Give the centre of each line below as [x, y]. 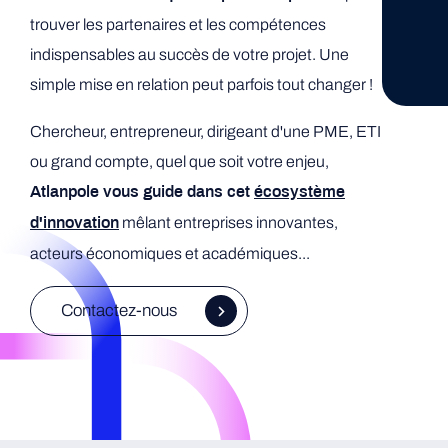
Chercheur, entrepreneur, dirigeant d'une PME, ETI [205, 131]
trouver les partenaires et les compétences [178, 24]
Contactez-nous [119, 310]
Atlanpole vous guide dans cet [142, 192]
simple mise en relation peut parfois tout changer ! [201, 84]
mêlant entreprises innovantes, [228, 222]
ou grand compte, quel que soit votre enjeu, [179, 161]
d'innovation [74, 223]
